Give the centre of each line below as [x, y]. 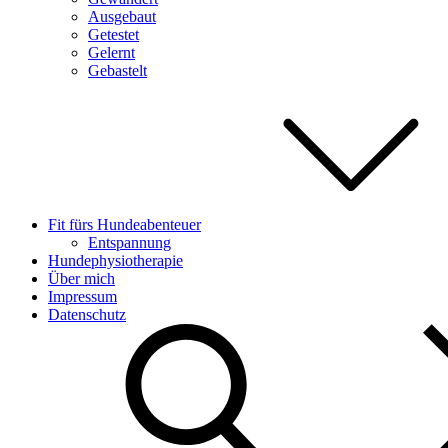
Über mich [81, 278]
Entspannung [129, 242]
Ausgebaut [122, 16]
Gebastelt [117, 70]
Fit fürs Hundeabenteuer [124, 224]
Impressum [82, 296]
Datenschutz [87, 314]
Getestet [113, 34]
